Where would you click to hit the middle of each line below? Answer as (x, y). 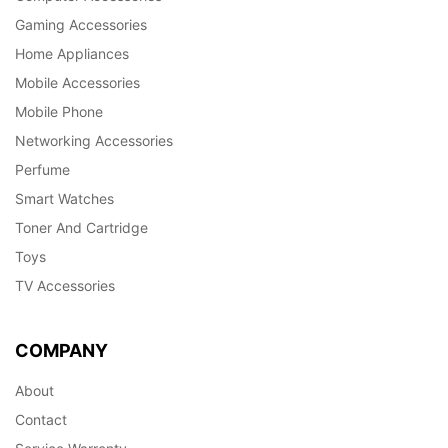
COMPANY (61, 350)
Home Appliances (72, 53)
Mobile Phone (59, 111)
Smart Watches (64, 198)
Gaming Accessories (81, 24)
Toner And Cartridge (81, 227)
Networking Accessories (94, 140)
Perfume (42, 169)
